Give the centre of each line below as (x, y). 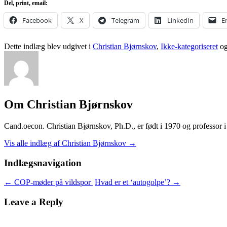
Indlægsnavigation (43, 163)
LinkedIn (180, 21)
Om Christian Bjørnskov (68, 105)
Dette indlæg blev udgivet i (48, 47)
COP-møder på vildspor (52, 182)
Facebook (37, 21)
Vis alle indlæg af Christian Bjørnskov (66, 143)
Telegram (125, 21)
